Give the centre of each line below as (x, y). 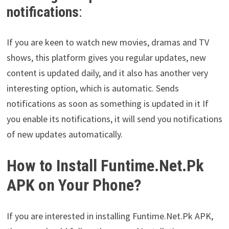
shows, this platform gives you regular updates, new (106, 58)
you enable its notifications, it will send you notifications (114, 119)
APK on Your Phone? (74, 185)
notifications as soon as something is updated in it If (107, 104)
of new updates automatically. (64, 134)
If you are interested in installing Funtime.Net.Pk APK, (110, 216)
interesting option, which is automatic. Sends (93, 88)
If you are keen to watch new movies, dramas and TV (108, 42)
